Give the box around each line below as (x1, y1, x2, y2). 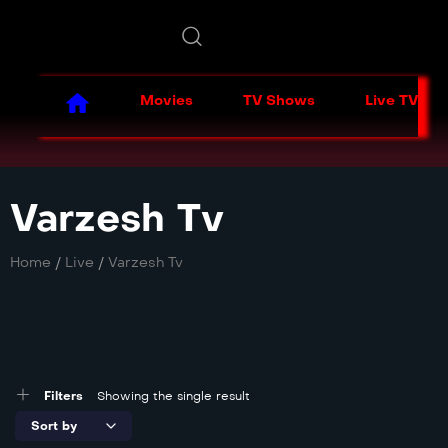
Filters (44, 389, 83, 404)
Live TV (365, 92, 418, 109)
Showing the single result (97, 389, 250, 404)
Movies (140, 92, 193, 109)
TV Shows (243, 92, 315, 109)
